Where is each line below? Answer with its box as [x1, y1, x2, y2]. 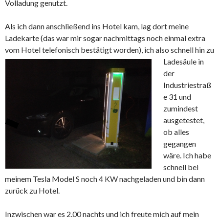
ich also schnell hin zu [143, 44, 214, 54]
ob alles [163, 127, 189, 136]
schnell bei [163, 162, 198, 172]
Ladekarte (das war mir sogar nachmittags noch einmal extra [5, 33, 205, 43]
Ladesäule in [163, 56, 204, 66]
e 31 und [163, 91, 191, 101]
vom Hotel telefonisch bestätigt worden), [5, 44, 143, 54]
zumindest [163, 103, 198, 113]
